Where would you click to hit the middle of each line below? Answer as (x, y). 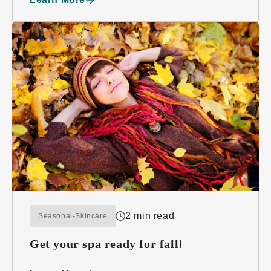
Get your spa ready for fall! (106, 243)
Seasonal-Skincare (73, 216)
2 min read (150, 216)
